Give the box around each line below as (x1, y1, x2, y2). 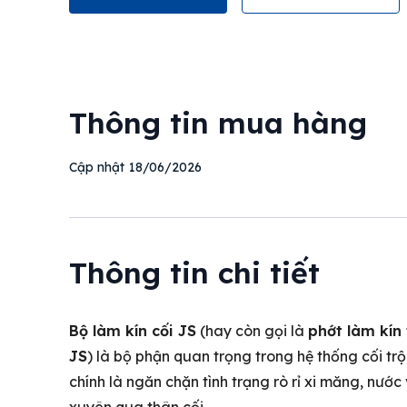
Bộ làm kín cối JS (69, 322, 196, 341)
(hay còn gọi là (196, 322, 308, 341)
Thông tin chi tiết (69, 254, 320, 292)
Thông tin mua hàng (69, 104, 367, 142)
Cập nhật (69, 159, 124, 176)
